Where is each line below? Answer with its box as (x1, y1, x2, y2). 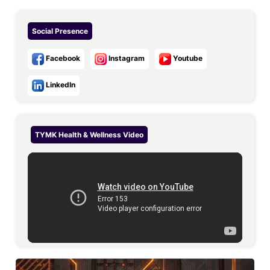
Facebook (44, 54, 80, 63)
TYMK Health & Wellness (35, 130, 121, 139)
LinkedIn (44, 80, 75, 90)
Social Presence (32, 27, 88, 36)
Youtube (171, 54, 202, 63)
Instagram (107, 54, 145, 63)
